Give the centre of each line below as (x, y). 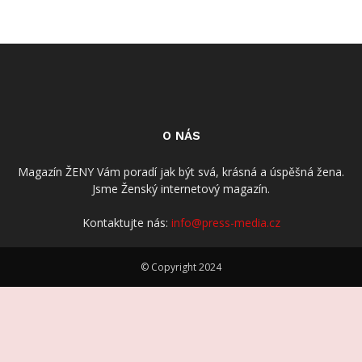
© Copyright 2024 (181, 267)
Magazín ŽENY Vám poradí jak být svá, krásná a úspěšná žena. (181, 172)
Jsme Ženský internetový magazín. (181, 189)
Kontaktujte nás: (126, 223)
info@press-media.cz (225, 223)
